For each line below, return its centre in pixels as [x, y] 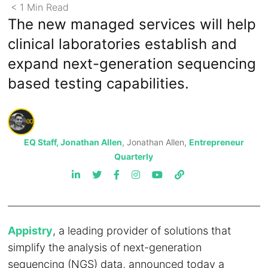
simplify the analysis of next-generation [105, 247]
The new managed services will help [132, 24]
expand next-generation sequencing [132, 64]
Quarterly [134, 156]
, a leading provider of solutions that [142, 231]
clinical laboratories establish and [123, 44]
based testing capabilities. [99, 83]
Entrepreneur [216, 142]
